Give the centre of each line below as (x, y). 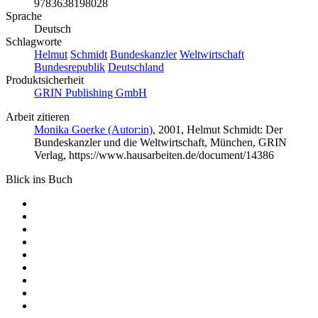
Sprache (24, 16)
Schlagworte (34, 42)
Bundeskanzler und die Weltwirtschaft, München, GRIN (160, 143)
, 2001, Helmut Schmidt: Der (218, 130)
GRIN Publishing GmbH (91, 93)
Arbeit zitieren (38, 117)
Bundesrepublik (70, 67)
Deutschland (136, 67)
